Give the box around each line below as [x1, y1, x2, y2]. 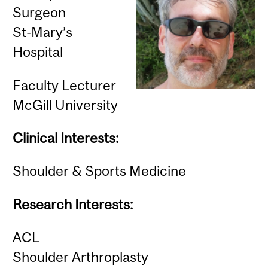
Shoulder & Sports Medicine [13, 163, 187, 179]
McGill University [13, 96, 118, 113]
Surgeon [13, 4, 66, 21]
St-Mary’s [13, 24, 73, 41]
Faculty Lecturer [13, 77, 117, 93]
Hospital [13, 44, 63, 60]
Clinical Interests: [13, 130, 119, 147]
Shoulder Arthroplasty [13, 249, 149, 266]
